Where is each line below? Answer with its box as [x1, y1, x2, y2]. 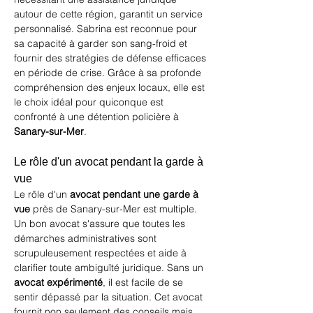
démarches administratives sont [14, 232, 159, 245]
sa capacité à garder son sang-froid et [14, 37, 190, 50]
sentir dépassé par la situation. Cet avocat [14, 291, 205, 303]
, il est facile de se [103, 276, 186, 289]
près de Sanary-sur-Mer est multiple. [30, 203, 200, 215]
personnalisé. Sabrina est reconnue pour [14, 22, 200, 35]
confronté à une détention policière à [14, 110, 182, 123]
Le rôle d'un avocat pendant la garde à [14, 156, 206, 168]
